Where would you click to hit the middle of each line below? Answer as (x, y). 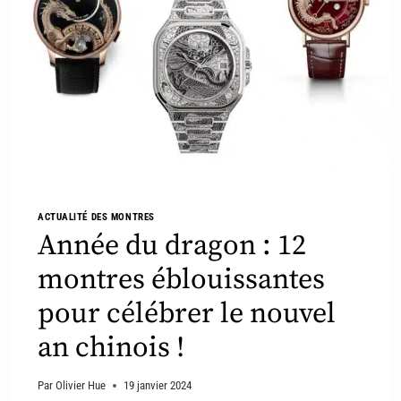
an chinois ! (111, 349)
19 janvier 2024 (158, 386)
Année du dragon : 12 (172, 247)
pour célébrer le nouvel (187, 315)
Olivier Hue (81, 386)
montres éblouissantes (181, 281)
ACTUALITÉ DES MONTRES (96, 217)
